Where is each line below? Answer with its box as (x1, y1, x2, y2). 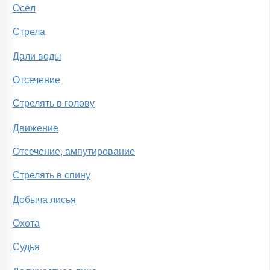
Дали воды (13, 51, 61, 62)
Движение (13, 123, 58, 134)
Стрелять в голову (13, 98, 95, 109)
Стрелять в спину (13, 170, 90, 181)
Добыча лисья (13, 195, 76, 206)
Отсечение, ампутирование (13, 146, 135, 157)
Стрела (13, 27, 45, 37)
